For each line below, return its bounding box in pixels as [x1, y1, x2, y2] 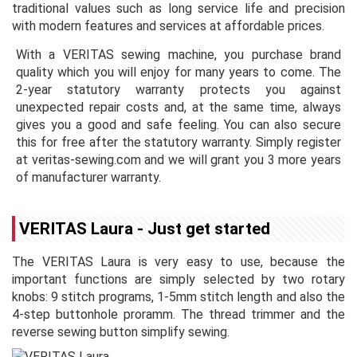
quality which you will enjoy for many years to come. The [16, 64, 341, 80]
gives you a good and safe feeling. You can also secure [16, 116, 341, 132]
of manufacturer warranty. [16, 169, 161, 185]
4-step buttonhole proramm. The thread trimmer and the [12, 306, 345, 322]
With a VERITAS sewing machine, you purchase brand [16, 46, 341, 62]
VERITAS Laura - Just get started [19, 218, 270, 238]
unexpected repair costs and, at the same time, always [16, 99, 341, 115]
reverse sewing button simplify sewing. [12, 324, 229, 339]
